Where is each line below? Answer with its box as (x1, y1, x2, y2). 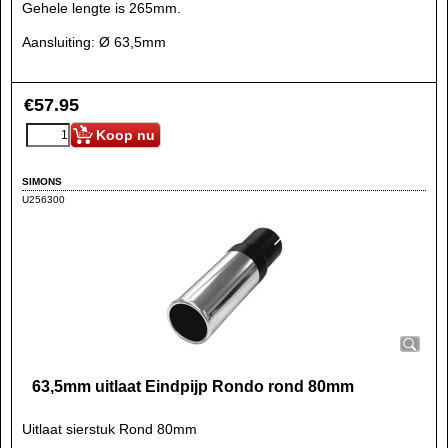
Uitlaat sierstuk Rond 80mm (22, 421, 197, 437)
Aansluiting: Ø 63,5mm (22, 34, 166, 50)
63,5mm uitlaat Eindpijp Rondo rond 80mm (32, 378, 354, 395)
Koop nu (96, 127, 155, 143)
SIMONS (22, 175, 62, 187)
